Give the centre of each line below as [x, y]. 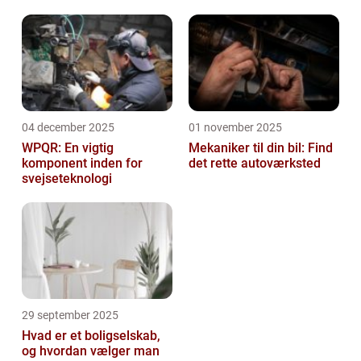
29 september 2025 [70, 315]
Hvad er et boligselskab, [91, 335]
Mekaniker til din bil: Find [261, 147]
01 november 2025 [235, 127]
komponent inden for [82, 163]
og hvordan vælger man [91, 351]
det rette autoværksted [255, 163]
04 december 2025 [68, 127]
